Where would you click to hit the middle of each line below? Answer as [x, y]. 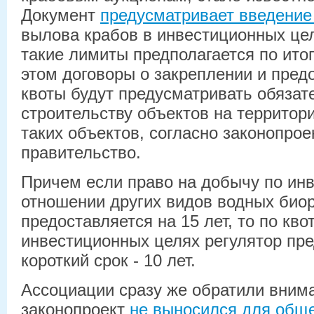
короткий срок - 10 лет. [108, 260]
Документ [61, 15]
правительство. [81, 152]
